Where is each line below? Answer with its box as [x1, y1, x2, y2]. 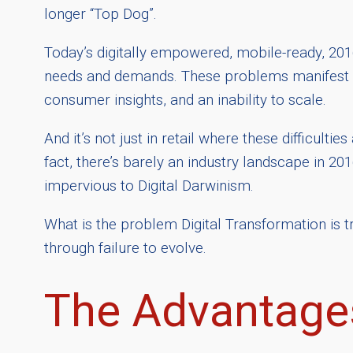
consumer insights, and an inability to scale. [44, 91, 326, 110]
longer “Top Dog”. [44, 6, 157, 24]
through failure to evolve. [44, 239, 206, 257]
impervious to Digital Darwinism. [44, 177, 254, 195]
